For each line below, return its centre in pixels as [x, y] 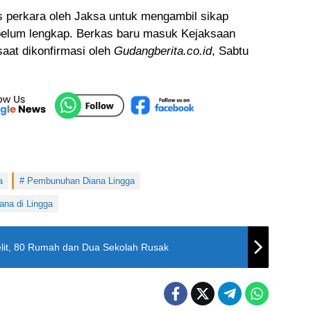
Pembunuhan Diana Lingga [81, 181]
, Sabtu [230, 51]
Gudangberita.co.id [163, 51]
